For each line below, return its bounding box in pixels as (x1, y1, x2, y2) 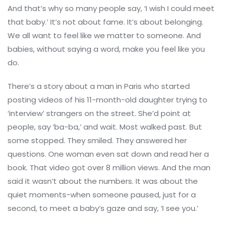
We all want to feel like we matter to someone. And (8, 30, 201, 41)
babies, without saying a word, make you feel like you (8, 44, 205, 55)
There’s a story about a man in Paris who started (8, 81, 190, 92)
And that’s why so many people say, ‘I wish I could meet (8, 3, 214, 14)
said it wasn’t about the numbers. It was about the (8, 176, 198, 187)
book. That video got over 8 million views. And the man (8, 162, 210, 173)
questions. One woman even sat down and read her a (8, 149, 209, 160)
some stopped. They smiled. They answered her (8, 135, 187, 146)
